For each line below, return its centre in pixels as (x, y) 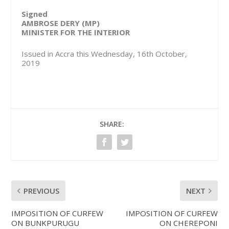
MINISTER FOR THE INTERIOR (76, 32)
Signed (35, 14)
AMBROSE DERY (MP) (61, 23)
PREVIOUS (42, 191)
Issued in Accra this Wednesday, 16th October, (105, 54)
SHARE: (112, 124)
